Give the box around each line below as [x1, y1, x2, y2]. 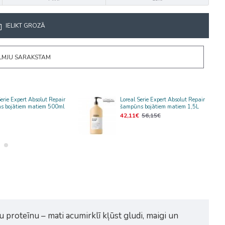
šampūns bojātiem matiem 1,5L [120, 103, 199, 110]
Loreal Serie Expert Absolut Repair [120, 96, 205, 103]
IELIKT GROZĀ [5, 22, 45, 30]
